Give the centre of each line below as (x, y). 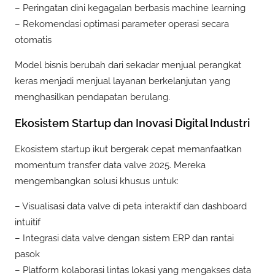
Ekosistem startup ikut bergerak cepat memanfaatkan (128, 149)
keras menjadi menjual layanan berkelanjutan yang (122, 81)
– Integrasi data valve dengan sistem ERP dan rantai (124, 238)
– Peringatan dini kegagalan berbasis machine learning (130, 8)
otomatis (33, 40)
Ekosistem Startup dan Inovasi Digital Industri (132, 123)
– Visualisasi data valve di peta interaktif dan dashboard (131, 206)
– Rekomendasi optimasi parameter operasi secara (122, 24)
